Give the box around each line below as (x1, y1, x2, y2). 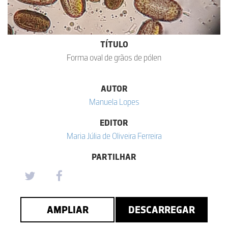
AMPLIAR (46, 204, 89, 216)
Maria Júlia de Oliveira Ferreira (66, 131, 162, 141)
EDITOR (100, 118, 128, 128)
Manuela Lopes (89, 97, 139, 107)
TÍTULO (100, 39, 128, 49)
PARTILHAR (92, 152, 136, 162)
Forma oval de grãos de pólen (67, 52, 161, 63)
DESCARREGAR (128, 204, 195, 216)
